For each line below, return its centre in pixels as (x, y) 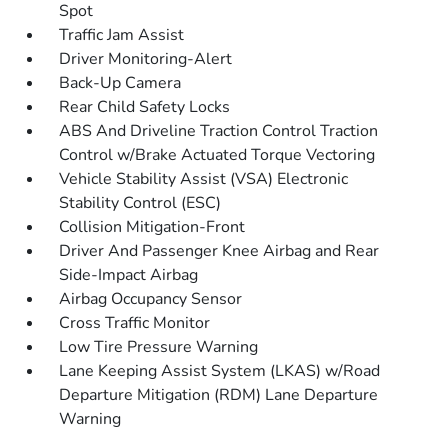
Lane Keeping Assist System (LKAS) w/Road (220, 371)
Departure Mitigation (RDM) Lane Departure (219, 395)
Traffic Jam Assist (122, 35)
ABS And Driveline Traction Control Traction (219, 131)
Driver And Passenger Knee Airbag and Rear (219, 251)
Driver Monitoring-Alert (146, 59)
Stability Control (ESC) (140, 203)
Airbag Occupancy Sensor (151, 299)
